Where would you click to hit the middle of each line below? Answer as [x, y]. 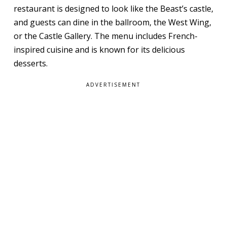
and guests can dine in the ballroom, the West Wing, [112, 23]
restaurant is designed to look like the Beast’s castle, [113, 9]
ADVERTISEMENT [113, 85]
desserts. [30, 64]
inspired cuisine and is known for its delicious [99, 50]
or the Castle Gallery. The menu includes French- [105, 36]
